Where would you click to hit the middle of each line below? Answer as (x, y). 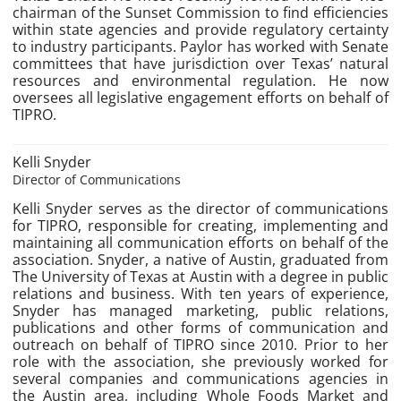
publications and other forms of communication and (200, 328)
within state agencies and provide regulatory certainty (200, 30)
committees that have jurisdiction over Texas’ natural (200, 64)
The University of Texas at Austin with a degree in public (200, 277)
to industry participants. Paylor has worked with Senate (200, 47)
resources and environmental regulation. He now (200, 81)
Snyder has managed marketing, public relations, (200, 311)
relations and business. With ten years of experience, (200, 294)
